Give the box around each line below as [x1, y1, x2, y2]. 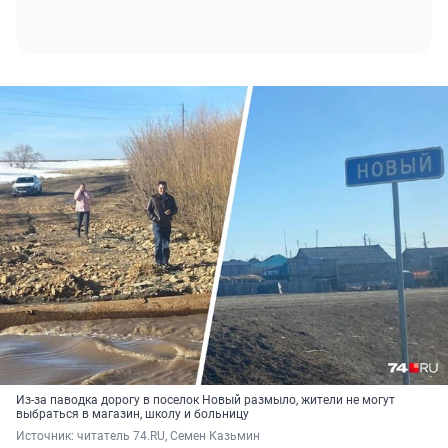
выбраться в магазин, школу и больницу [16, 407, 249, 422]
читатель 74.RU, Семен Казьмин [77, 429, 260, 444]
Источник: [16, 429, 77, 444]
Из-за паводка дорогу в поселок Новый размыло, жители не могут [16, 393, 395, 408]
